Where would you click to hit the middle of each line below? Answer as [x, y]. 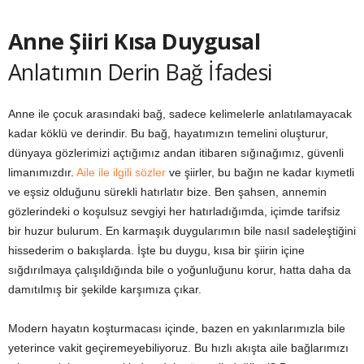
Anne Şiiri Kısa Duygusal [134, 41]
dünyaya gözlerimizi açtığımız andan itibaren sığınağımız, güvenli [176, 153]
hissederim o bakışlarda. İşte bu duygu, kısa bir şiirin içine [156, 251]
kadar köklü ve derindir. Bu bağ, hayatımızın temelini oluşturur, [168, 134]
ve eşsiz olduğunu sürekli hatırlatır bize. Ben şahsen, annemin [167, 192]
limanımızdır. [42, 173]
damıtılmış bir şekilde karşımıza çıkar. [105, 290]
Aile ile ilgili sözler [121, 173]
